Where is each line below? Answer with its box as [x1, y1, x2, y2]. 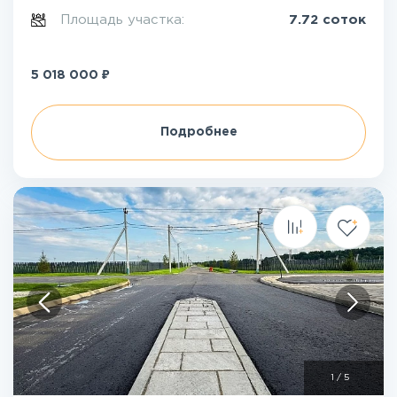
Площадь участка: [60, 14, 190, 26]
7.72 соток [289, 14, 366, 26]
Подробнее [160, 127, 237, 137]
